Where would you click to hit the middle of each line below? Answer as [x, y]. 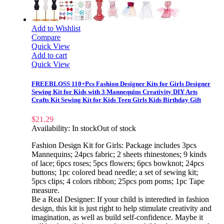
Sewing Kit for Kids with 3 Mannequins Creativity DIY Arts [114, 92]
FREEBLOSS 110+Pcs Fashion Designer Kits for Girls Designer [121, 84]
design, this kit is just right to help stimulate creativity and [121, 208]
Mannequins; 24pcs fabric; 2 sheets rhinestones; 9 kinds [119, 154]
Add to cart [49, 55]
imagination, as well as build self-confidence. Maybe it [117, 217]
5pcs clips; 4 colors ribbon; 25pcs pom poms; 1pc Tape [118, 181]
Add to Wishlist [56, 28]
